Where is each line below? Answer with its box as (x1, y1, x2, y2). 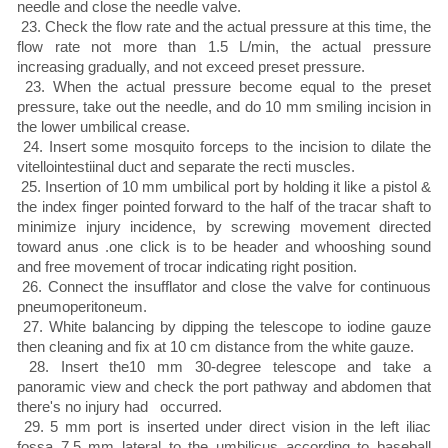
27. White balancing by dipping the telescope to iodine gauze (17, 318, 431, 336)
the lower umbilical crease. (17, 118, 190, 136)
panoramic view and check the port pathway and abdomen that (17, 378, 431, 396)
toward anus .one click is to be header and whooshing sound (17, 238, 431, 256)
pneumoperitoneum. (17, 298, 147, 316)
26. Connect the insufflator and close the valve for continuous (17, 278, 431, 296)
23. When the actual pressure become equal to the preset (17, 78, 431, 96)
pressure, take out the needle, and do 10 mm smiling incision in (17, 98, 431, 116)
